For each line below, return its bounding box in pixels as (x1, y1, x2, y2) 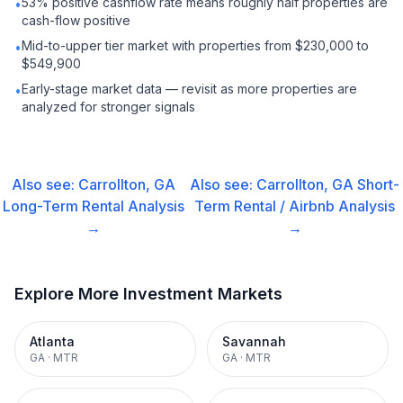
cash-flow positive (22, 13, 130, 28)
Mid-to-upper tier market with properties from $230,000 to (22, 38, 369, 53)
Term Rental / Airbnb (194, 197, 335, 215)
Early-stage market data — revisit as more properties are (22, 81, 357, 96)
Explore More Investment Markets (14, 284, 282, 303)
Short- (357, 175, 399, 193)
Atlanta (30, 334, 75, 349)
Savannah (222, 334, 286, 349)
